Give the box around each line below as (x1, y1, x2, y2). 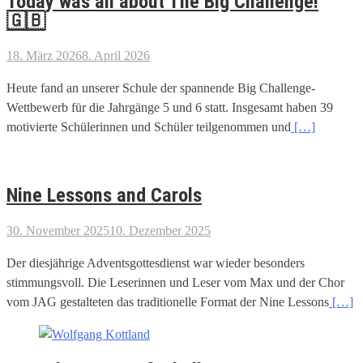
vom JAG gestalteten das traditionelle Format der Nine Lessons (6, 295, 329, 310)
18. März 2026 (6, 49, 82, 63)
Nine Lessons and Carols (6, 184, 202, 207)
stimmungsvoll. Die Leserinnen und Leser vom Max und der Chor (6, 275, 344, 290)
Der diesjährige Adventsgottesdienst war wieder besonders (6, 256, 305, 271)
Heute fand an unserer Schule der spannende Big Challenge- (6, 81, 315, 96)
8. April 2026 (82, 49, 150, 63)
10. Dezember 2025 (109, 224, 211, 238)
